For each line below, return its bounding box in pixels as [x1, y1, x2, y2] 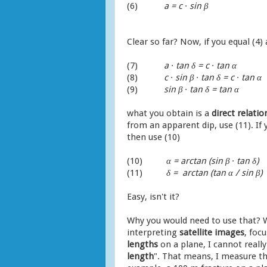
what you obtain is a [127, 107, 209, 119]
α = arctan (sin [166, 155, 225, 166]
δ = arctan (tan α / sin [166, 167, 256, 178]
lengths [127, 238, 158, 250]
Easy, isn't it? [127, 191, 179, 202]
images [215, 226, 244, 238]
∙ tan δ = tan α [185, 83, 239, 95]
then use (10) [127, 131, 180, 142]
